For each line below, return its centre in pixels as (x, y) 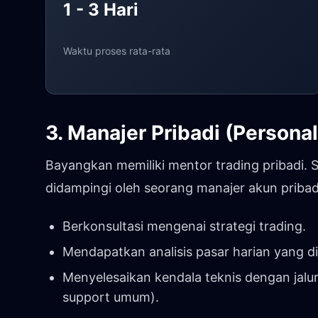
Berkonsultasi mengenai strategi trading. (184, 226)
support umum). (111, 297)
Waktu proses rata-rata (117, 50)
